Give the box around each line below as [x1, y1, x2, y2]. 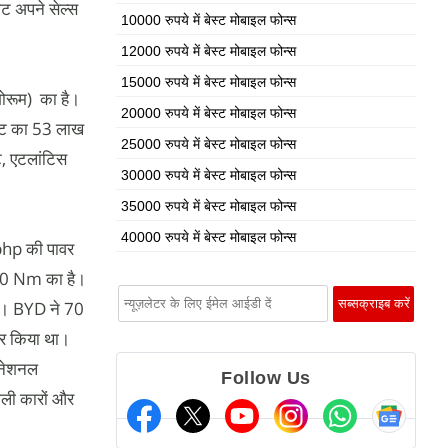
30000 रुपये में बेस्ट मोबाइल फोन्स [121, 167, 296, 183]
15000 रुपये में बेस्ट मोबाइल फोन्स [121, 74, 296, 90]
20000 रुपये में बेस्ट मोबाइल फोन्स [121, 105, 296, 121]
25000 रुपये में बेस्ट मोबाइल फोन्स [121, 136, 296, 152]
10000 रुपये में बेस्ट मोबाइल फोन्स [121, 12, 296, 28]
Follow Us [221, 368, 311, 388]
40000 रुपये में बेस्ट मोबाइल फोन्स [121, 229, 296, 245]
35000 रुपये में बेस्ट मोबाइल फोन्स [121, 198, 296, 214]
